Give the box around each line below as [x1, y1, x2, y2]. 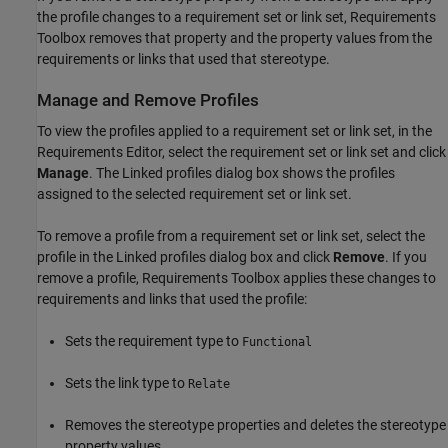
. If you [385, 249, 427, 266]
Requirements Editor [37, 144, 162, 161]
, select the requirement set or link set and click [162, 144, 446, 161]
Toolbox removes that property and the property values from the [37, 29, 432, 46]
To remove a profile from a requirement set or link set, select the [37, 228, 425, 245]
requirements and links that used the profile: [37, 291, 307, 308]
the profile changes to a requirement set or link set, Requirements [37, 8, 436, 25]
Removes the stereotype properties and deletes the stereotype [65, 417, 446, 434]
